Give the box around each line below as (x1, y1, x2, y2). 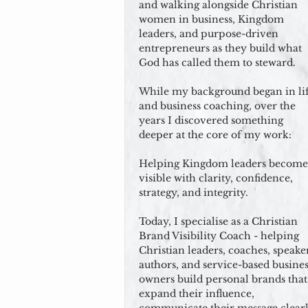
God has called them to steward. (139, 56, 296, 69)
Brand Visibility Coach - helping (139, 230, 299, 242)
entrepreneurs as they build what (139, 42, 302, 54)
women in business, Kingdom (139, 13, 284, 25)
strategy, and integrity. (139, 186, 248, 199)
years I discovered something (139, 114, 283, 126)
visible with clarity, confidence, (139, 172, 293, 184)
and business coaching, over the (139, 100, 296, 112)
